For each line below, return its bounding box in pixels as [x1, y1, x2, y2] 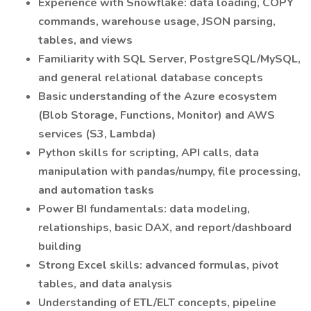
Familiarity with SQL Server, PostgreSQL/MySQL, [38, 51, 301, 67]
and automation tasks [38, 183, 154, 198]
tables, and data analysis [38, 276, 172, 292]
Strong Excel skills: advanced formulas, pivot [38, 258, 279, 273]
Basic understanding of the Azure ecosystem [38, 89, 277, 104]
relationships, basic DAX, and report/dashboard [38, 220, 292, 235]
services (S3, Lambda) [38, 126, 156, 142]
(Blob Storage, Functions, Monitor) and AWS [38, 108, 275, 123]
